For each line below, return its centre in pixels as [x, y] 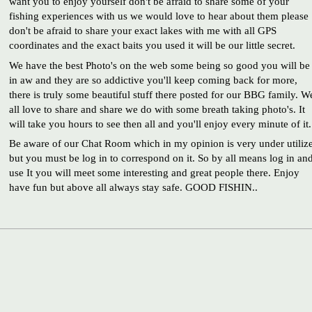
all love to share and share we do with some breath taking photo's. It [157, 109]
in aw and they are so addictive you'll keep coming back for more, [153, 79]
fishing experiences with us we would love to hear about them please [158, 16]
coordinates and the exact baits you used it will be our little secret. [152, 45]
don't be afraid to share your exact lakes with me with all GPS [142, 31]
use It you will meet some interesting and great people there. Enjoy [154, 173]
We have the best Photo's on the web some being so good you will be [159, 65]
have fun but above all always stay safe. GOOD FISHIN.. [133, 187]
